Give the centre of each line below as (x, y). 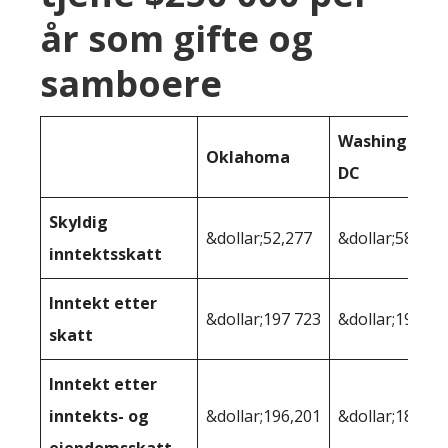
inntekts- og (99, 415)
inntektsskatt (105, 253)
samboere (131, 83)
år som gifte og (176, 38)
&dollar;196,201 (263, 415)
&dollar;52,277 (259, 237)
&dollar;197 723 (263, 318)
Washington (386, 140)
